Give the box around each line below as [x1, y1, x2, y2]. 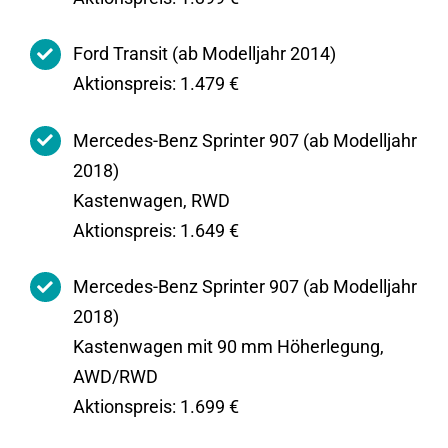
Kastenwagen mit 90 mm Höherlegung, [73, 335, 385, 357]
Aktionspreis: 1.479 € [73, 73, 240, 95]
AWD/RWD [73, 365, 159, 387]
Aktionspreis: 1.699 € [73, 395, 240, 417]
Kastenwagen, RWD [73, 189, 231, 211]
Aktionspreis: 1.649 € [73, 219, 240, 241]
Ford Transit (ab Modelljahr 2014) [73, 43, 337, 65]
